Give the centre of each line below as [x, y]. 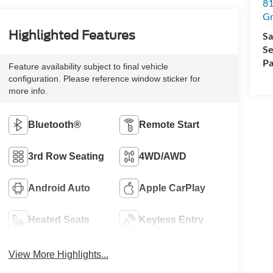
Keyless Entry [172, 219]
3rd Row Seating [66, 156]
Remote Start [169, 124]
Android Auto [59, 188]
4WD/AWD [163, 156]
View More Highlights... [58, 254]
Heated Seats [58, 219]
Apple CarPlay [172, 188]
